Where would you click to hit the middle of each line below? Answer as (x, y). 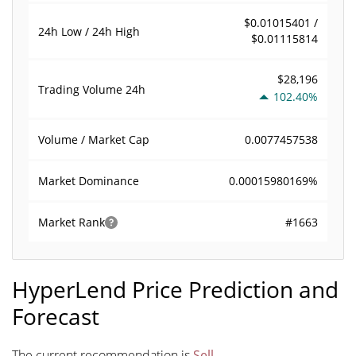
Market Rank (72, 222)
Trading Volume (82, 89)
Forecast (56, 316)
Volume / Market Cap (94, 139)
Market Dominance (89, 181)
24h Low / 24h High (89, 31)
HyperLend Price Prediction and (175, 289)
